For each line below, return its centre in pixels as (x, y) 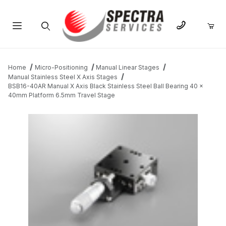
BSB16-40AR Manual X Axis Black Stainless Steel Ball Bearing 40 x (106, 86)
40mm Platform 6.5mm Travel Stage (62, 95)
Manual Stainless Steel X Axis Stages (63, 77)
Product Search (45, 50)
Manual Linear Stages (128, 68)
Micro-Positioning (61, 68)
